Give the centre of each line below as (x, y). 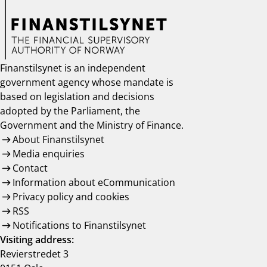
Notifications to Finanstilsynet (79, 226)
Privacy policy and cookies (71, 197)
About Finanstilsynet (58, 140)
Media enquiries (48, 154)
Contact (30, 168)
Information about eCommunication (94, 183)
